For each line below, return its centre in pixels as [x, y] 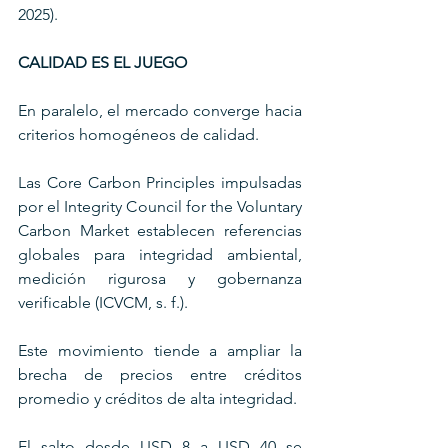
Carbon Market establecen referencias [160, 230]
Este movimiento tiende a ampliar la [160, 350]
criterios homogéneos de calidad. [140, 134]
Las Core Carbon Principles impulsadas [160, 182]
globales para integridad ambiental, [160, 254]
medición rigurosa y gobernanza [160, 278]
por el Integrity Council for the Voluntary [160, 206]
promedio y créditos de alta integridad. [157, 398]
